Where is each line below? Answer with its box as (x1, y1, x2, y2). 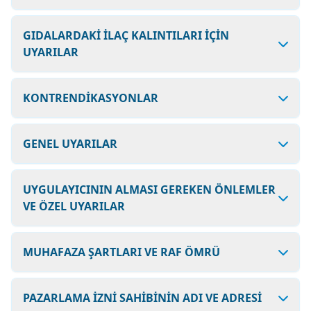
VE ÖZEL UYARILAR (23, 199, 125, 214)
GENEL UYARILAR (23, 136, 117, 151)
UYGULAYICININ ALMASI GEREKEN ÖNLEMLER (23, 182, 276, 197)
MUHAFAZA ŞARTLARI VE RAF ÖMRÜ (23, 244, 220, 260)
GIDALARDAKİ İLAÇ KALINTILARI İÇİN (23, 28, 229, 43)
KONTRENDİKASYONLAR (23, 90, 158, 106)
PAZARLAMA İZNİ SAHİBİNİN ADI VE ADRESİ (23, 290, 262, 305)
